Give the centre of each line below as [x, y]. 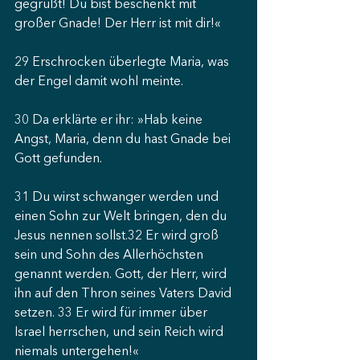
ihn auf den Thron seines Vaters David [125, 294]
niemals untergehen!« [77, 352]
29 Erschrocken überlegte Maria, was [123, 63]
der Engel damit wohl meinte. [99, 82]
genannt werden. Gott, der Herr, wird [122, 275]
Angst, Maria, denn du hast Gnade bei [124, 140]
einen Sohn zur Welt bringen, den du [122, 217]
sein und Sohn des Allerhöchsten [110, 256]
